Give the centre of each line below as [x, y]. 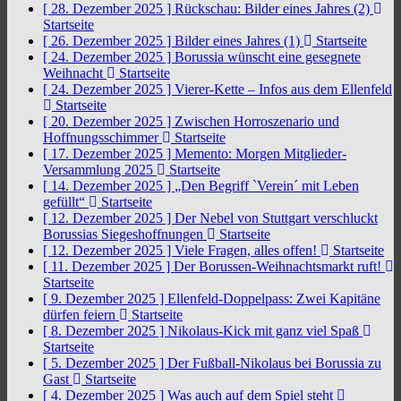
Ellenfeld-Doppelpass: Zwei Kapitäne [274, 299]
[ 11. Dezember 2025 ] [108, 266]
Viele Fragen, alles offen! [247, 250]
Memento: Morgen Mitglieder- [260, 154]
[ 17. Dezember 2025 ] [109, 154]
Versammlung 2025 [100, 170]
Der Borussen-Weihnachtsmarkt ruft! [279, 266]
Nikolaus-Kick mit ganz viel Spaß [265, 331]
